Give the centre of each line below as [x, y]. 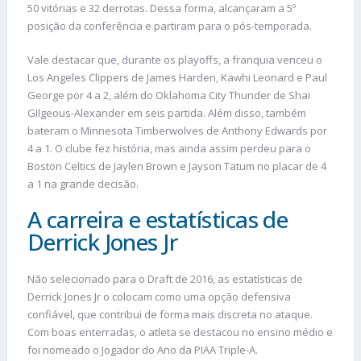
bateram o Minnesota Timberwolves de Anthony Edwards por [177, 130]
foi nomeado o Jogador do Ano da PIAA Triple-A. [143, 350]
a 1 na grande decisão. [83, 183]
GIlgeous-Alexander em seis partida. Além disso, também [167, 112]
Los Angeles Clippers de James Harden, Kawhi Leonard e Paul [177, 77]
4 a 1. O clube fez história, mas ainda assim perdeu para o [169, 148]
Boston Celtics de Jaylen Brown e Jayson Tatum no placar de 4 [177, 166]
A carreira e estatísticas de [158, 220]
